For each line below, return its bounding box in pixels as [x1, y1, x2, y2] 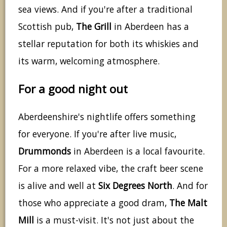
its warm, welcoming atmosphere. [18, 55, 160, 67]
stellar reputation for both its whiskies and [18, 37, 199, 50]
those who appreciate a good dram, [18, 197, 169, 209]
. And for [172, 179, 208, 192]
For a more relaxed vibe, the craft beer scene [18, 162, 203, 175]
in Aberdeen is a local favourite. [71, 145, 205, 158]
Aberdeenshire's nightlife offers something [18, 110, 196, 123]
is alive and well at [18, 179, 98, 192]
